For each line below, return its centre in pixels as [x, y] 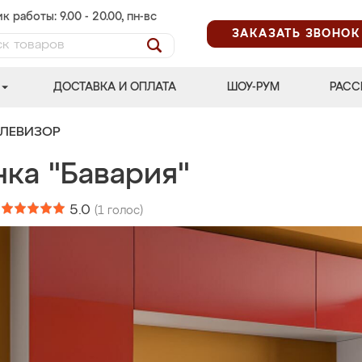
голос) [124, 211]
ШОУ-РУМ [253, 87]
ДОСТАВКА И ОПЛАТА [115, 87]
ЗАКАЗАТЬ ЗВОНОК [296, 34]
